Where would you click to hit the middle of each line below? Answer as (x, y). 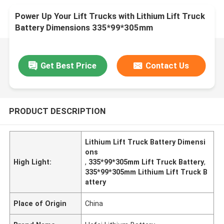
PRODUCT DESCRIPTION (57, 111)
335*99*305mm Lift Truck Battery (146, 162)
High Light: (33, 162)
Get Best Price (69, 65)
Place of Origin (40, 203)
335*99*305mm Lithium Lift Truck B (146, 172)
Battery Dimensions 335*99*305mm (84, 28)
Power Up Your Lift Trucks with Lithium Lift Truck (110, 16)
